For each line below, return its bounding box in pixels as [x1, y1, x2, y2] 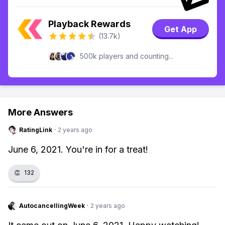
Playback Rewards [48, 19, 131, 29]
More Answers [8, 107, 73, 118]
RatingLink [19, 126, 52, 134]
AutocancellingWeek [19, 202, 85, 209]
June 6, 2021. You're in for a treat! [8, 144, 148, 155]
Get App [164, 24, 197, 35]
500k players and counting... [80, 52, 173, 60]
